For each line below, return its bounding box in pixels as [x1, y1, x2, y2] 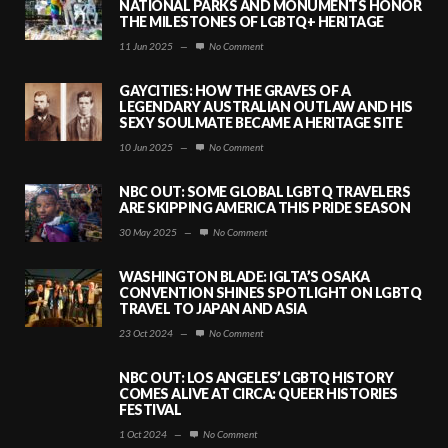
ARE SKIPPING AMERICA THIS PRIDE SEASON [119, 198, 410, 216]
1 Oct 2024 [119, 427, 167, 440]
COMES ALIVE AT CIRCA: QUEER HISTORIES [119, 384, 398, 402]
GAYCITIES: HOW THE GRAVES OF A [119, 81, 350, 99]
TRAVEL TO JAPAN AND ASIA [119, 299, 306, 317]
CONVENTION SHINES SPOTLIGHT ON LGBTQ [119, 283, 421, 301]
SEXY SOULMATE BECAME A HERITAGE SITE [119, 113, 402, 131]
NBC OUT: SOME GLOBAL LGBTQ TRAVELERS [119, 182, 410, 200]
